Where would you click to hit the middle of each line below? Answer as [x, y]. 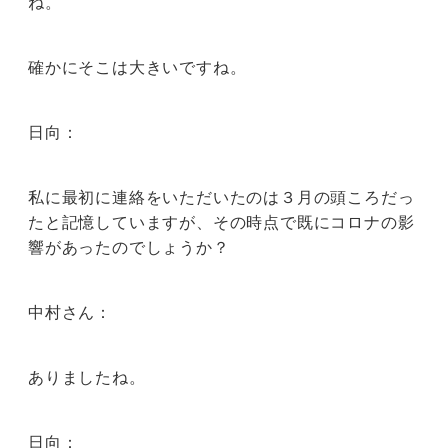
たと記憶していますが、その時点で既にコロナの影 [221, 222]
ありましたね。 [87, 377]
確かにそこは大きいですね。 [137, 67]
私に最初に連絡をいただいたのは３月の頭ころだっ [221, 197]
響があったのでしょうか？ [129, 247]
